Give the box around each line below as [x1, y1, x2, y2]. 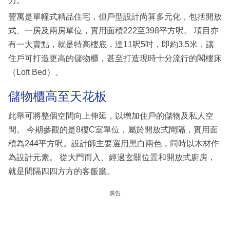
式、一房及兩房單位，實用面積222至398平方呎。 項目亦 [8, 26, 219, 35]
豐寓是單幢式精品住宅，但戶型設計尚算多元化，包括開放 [8, 12, 222, 22]
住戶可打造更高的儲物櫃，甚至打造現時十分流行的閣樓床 [8, 54, 222, 63]
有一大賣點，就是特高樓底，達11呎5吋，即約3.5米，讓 [8, 40, 214, 49]
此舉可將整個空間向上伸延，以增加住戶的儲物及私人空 [8, 111, 214, 120]
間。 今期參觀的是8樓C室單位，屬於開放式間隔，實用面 [8, 125, 218, 134]
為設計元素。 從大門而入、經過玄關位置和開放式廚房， [8, 152, 216, 162]
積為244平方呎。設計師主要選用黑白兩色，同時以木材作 [8, 139, 219, 148]
